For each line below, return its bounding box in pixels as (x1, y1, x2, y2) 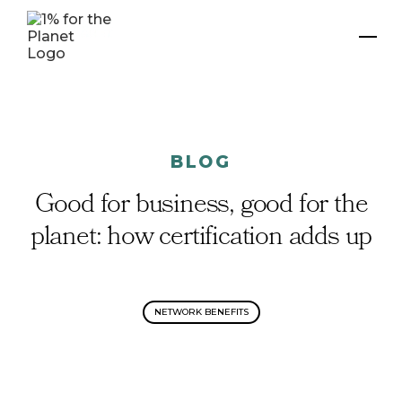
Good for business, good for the (34, 184, 368, 228)
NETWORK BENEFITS (153, 306, 249, 318)
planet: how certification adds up (30, 216, 372, 260)
